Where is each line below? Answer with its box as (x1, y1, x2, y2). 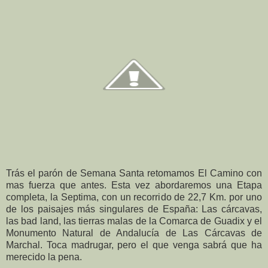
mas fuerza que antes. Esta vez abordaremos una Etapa (6, 179, 262, 190)
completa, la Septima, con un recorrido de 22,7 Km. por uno (6, 191, 262, 202)
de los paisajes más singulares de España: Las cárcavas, (6, 203, 262, 214)
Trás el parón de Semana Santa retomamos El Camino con (6, 167, 262, 178)
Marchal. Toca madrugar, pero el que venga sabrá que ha (6, 239, 262, 250)
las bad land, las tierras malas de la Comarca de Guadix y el (6, 215, 262, 226)
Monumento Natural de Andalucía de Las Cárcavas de (6, 227, 262, 238)
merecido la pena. (6, 251, 82, 262)
